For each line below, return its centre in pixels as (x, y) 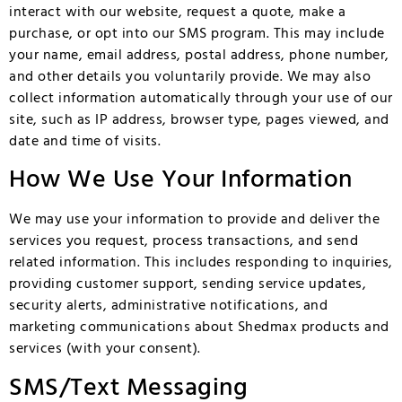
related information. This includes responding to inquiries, (201, 263)
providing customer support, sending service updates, (188, 285)
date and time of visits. (85, 141)
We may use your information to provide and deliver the (194, 220)
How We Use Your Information (181, 180)
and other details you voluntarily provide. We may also (190, 77)
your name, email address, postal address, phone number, (199, 55)
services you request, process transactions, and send (184, 242)
